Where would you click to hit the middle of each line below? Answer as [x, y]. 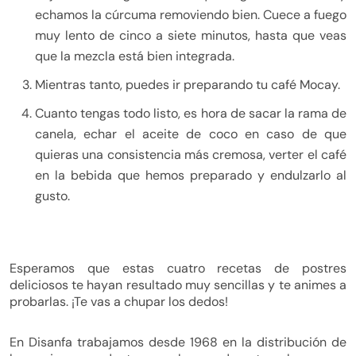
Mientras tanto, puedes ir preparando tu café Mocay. [188, 85]
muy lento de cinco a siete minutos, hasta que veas [191, 35]
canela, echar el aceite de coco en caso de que [191, 134]
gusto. [52, 196]
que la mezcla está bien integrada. [135, 56]
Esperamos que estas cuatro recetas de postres [178, 268]
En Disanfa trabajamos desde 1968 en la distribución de [178, 342]
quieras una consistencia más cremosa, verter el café [191, 155]
